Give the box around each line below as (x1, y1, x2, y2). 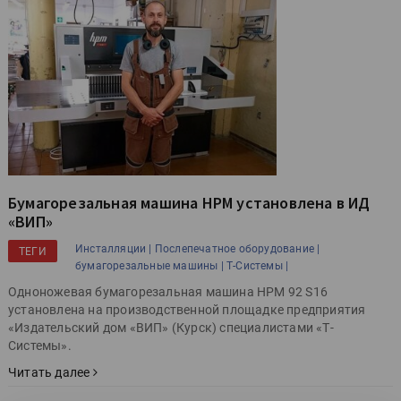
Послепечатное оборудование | (154, 242, 320, 255)
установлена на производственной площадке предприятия (8, 302, 366, 317)
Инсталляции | (75, 242, 152, 255)
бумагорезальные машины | (75, 259, 224, 272)
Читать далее (8, 364, 93, 380)
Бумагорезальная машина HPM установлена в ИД (8, 192, 371, 213)
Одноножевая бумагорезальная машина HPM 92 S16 (8, 284, 328, 299)
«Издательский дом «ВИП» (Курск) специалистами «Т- (8, 320, 334, 335)
